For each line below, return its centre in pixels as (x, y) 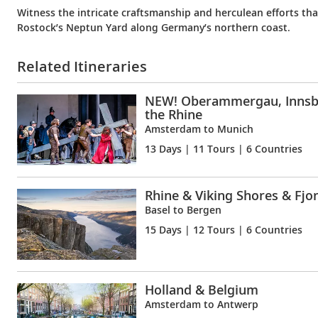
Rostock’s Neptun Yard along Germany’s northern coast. (154, 27)
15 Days (163, 229)
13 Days (163, 148)
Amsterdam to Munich (199, 128)
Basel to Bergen (183, 209)
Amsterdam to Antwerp (202, 304)
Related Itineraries (82, 66)
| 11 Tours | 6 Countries (242, 148)
